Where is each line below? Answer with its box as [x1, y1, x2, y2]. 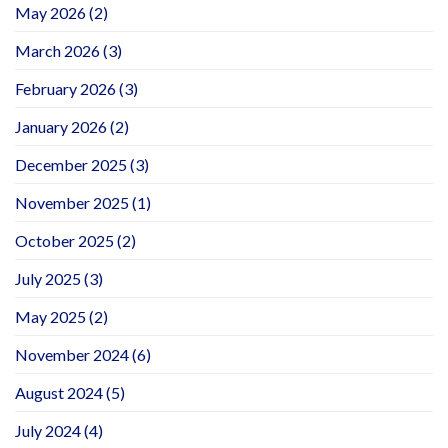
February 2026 [15, 78, 116, 98]
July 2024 [15, 420, 81, 440]
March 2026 [15, 40, 100, 60]
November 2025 [15, 192, 129, 212]
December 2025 [15, 154, 127, 174]
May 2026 [15, 2, 86, 22]
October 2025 [15, 230, 114, 250]
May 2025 [15, 306, 86, 326]
